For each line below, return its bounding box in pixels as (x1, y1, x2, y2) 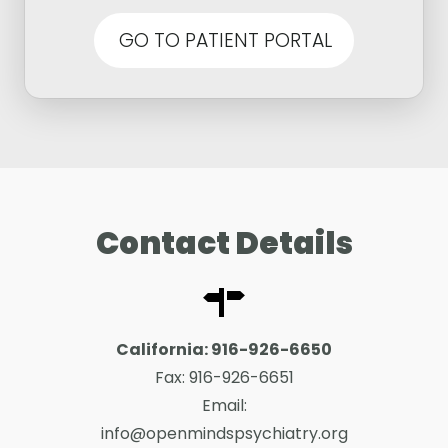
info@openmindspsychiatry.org (100, 421, 348, 445)
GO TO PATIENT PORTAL (119, 26, 332, 54)
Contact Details (95, 220, 353, 265)
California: (116, 337, 211, 361)
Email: (201, 393, 247, 417)
